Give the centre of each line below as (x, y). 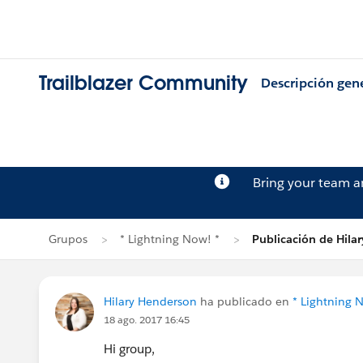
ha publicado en (245, 301)
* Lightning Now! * (170, 239)
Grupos (68, 239)
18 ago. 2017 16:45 (147, 320)
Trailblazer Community (143, 83)
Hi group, (131, 349)
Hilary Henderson (150, 301)
